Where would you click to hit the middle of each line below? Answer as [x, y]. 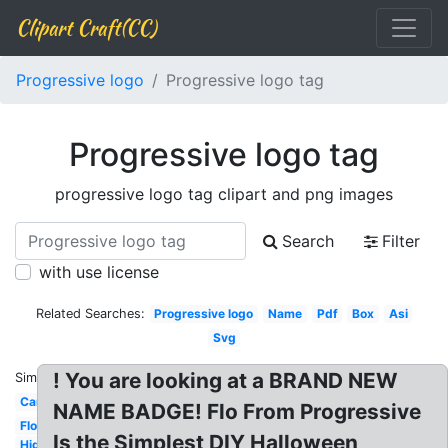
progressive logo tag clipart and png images [224, 194]
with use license [99, 272]
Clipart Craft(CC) [86, 27]
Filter [401, 241]
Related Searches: [90, 313]
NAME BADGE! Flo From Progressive [237, 411]
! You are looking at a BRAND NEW [226, 380]
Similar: [37, 377]
